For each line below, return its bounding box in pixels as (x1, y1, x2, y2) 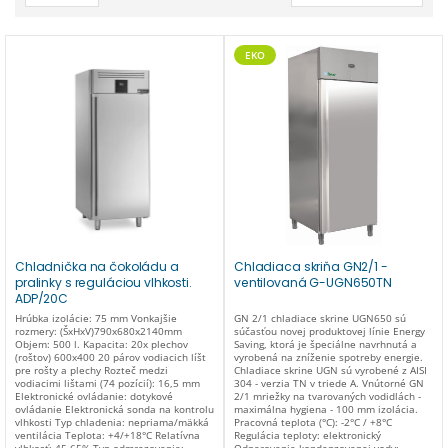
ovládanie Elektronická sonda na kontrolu (15, 402, 214, 417)
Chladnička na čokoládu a (15, 258, 179, 276)
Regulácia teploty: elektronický (234, 428, 381, 443)
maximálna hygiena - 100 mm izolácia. (234, 402, 418, 417)
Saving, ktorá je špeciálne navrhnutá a (234, 337, 417, 352)
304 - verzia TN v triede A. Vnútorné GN (234, 376, 424, 391)
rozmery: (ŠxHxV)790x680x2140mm (15, 324, 182, 339)
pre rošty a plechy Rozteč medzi (15, 363, 168, 378)
